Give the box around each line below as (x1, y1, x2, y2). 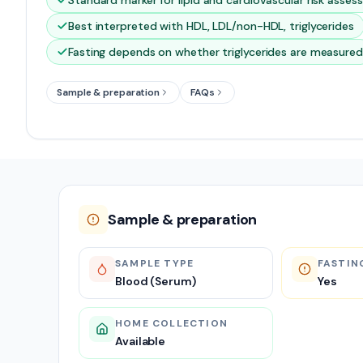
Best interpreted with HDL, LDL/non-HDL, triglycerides (68, 19, 354, 33)
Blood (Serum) (115, 274, 196, 288)
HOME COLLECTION (115, 317, 228, 330)
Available (115, 334, 166, 348)
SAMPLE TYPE (115, 257, 194, 270)
